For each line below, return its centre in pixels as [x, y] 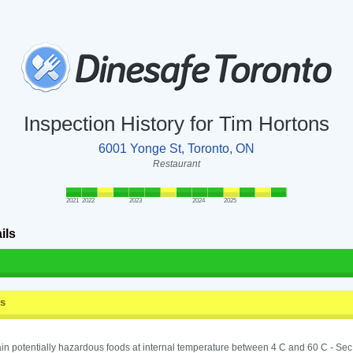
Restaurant [176, 164]
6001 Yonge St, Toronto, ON [176, 149]
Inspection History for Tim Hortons [176, 124]
